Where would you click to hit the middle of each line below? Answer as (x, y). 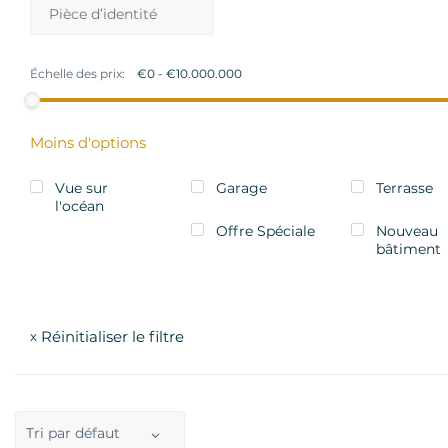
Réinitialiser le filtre (110, 336)
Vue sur (81, 188)
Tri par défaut (73, 433)
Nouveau (407, 231)
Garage (241, 188)
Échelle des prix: (77, 73)
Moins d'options (88, 142)
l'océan (79, 206)
